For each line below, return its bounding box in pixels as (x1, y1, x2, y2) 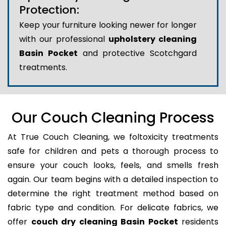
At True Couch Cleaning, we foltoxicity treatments (8, 131, 218, 143)
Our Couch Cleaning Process (12, 108, 214, 128)
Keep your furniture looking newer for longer (19, 19, 197, 31)
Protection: (19, 2, 79, 18)
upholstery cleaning (108, 33, 197, 45)
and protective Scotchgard (77, 47, 197, 60)
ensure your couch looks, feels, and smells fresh (8, 159, 218, 172)
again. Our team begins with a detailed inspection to (8, 174, 218, 186)
